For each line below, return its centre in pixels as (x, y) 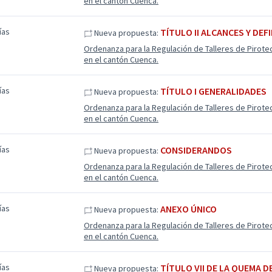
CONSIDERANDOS (196, 150)
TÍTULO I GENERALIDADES (213, 91)
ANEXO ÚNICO (188, 209)
